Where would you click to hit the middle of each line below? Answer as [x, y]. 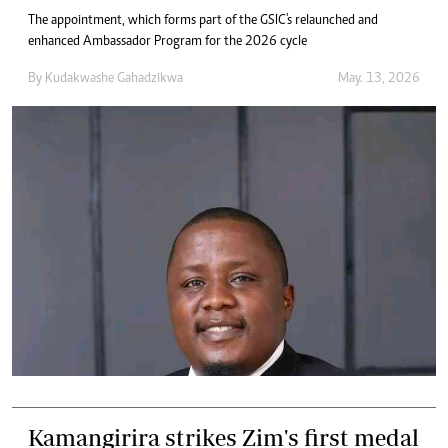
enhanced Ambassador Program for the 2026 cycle [167, 42]
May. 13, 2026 [379, 79]
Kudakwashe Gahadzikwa [114, 79]
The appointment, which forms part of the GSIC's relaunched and [203, 21]
